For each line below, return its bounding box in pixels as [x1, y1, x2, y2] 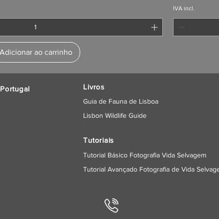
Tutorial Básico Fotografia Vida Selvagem [83, 151, 207, 159]
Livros [83, 83, 105, 91]
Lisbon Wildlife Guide [83, 111, 147, 120]
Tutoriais [83, 136, 114, 145]
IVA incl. [173, 5, 195, 12]
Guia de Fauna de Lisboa [83, 97, 159, 106]
